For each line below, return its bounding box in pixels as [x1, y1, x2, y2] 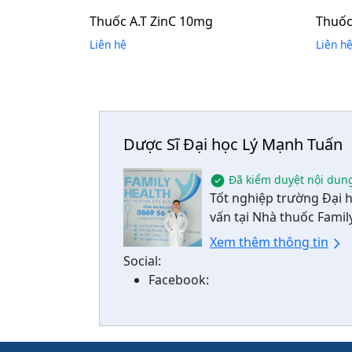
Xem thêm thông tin [210, 233, 328, 251]
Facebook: [148, 271, 209, 289]
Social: [123, 252, 161, 270]
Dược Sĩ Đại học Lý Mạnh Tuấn [123, 134, 343, 156]
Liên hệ [90, 36, 126, 52]
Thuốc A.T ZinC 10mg [90, 12, 213, 30]
